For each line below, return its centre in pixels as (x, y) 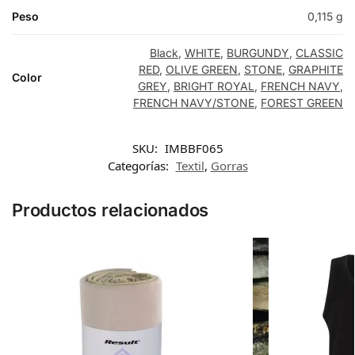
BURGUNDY (258, 52)
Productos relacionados (111, 210)
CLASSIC (319, 52)
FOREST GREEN (302, 102)
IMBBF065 (194, 148)
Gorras (229, 165)
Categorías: (139, 165)
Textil (190, 165)
